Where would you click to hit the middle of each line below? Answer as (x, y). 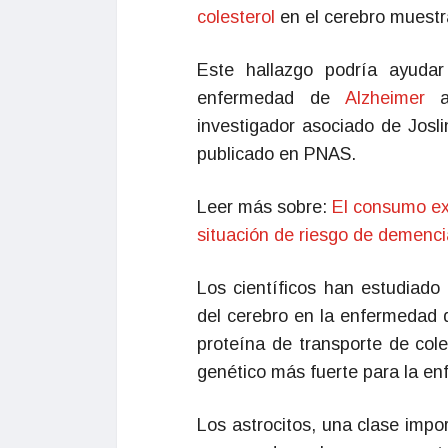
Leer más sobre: (264, 207)
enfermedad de (271, 98)
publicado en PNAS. (276, 154)
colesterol (238, 17)
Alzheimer (392, 98)
